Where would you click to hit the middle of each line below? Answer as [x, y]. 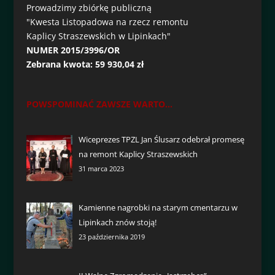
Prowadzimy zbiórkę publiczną [89, 8]
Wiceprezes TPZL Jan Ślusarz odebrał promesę [162, 140]
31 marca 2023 [102, 169]
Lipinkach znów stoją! [118, 223]
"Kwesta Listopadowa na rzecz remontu [107, 22]
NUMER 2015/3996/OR [73, 50]
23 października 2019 [112, 237]
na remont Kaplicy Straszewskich [138, 154]
